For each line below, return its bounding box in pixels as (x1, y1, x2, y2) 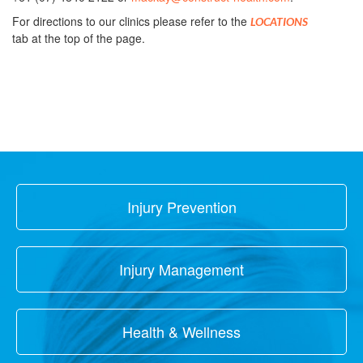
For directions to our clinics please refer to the (12, 13, 250, 30)
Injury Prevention (126, 196, 237, 218)
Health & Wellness (122, 321, 241, 343)
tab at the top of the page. (12, 30, 145, 47)
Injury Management (119, 258, 244, 280)
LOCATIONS (250, 15, 308, 29)
